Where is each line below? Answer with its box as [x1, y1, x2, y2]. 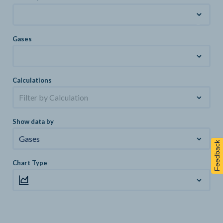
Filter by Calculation [18, 93, 88, 102]
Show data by [12, 117, 54, 125]
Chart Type [12, 159, 47, 167]
